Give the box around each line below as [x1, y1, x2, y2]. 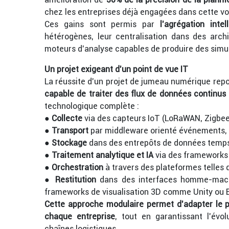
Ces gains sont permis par [44, 19, 160, 30]
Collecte [52, 113, 82, 124]
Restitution [55, 174, 96, 185]
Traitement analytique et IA [52, 150, 153, 161]
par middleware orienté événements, [88, 125, 227, 136]
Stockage [50, 138, 87, 148]
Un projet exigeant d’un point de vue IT [44, 64, 188, 75]
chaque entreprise [44, 211, 116, 222]
